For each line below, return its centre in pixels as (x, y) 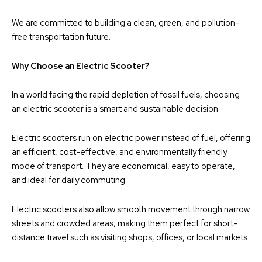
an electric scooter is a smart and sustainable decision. (116, 109)
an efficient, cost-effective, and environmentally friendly (119, 152)
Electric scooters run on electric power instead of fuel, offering (131, 138)
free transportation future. (61, 37)
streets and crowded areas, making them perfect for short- (125, 223)
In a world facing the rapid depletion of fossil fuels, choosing (126, 95)
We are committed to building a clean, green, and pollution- (125, 23)
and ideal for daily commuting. (69, 180)
